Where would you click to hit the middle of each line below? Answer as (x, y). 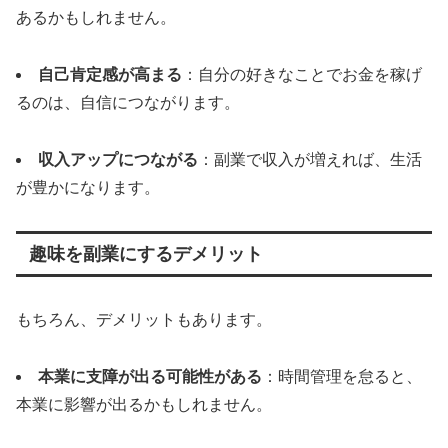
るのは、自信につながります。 (128, 103)
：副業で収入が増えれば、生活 (310, 159)
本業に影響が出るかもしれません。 (144, 404)
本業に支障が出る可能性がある (150, 376)
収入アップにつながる (118, 159)
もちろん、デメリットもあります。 (144, 319)
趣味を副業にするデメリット (145, 253)
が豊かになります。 (88, 187)
